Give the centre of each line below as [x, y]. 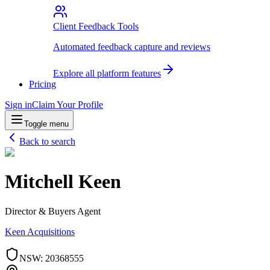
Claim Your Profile [67, 104]
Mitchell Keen [63, 182]
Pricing [42, 84]
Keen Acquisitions [40, 231]
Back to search [47, 141]
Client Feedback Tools [96, 26]
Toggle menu [46, 124]
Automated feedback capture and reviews [132, 46]
